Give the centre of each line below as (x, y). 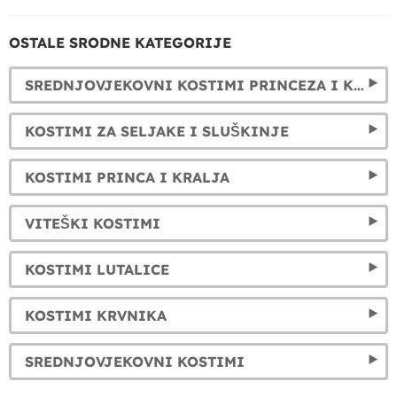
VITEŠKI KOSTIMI (93, 224)
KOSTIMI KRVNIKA (96, 316)
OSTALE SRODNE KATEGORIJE (120, 43)
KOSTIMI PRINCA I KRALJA (127, 178)
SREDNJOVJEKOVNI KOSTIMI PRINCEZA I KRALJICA (359, 86)
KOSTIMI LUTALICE (97, 270)
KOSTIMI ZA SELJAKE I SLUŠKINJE (157, 132)
